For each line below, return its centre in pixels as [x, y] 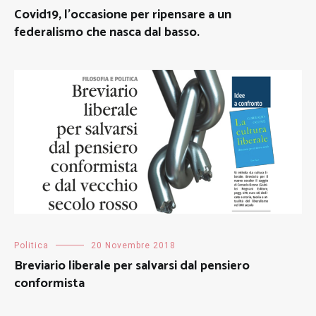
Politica [31, 245]
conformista [49, 283]
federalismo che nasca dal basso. [107, 32]
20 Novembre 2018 [133, 245]
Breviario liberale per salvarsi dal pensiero [132, 266]
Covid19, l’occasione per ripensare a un [123, 14]
